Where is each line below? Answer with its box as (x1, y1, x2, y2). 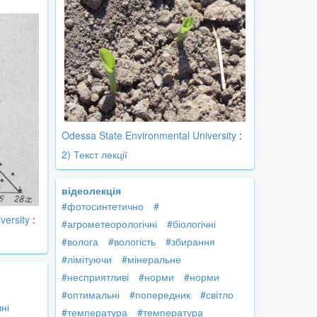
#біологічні (167, 217, 216, 231)
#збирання (166, 234, 215, 249)
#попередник (129, 287, 190, 302)
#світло (200, 287, 234, 302)
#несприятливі (62, 270, 129, 284)
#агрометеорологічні (62, 217, 157, 231)
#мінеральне (122, 252, 181, 267)
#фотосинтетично (62, 199, 144, 214)
